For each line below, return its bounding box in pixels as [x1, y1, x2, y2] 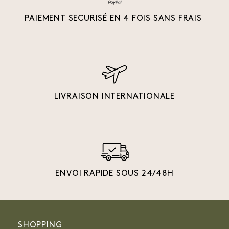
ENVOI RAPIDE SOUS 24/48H [55, 170, 174, 178]
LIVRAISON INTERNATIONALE [54, 93, 175, 101]
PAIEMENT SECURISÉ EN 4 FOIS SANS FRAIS [25, 15, 204, 24]
